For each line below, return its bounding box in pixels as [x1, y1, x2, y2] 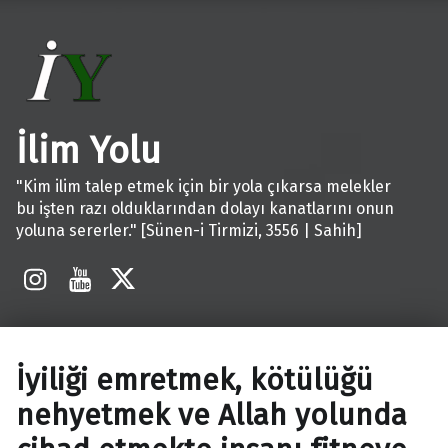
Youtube [65, 242, 161, 274]
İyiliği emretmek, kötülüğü [16, 362, 373, 399]
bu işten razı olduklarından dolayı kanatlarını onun [16, 198, 394, 218]
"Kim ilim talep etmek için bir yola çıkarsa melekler [16, 176, 391, 196]
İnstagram [20, 242, 139, 274]
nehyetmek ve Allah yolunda [16, 397, 407, 434]
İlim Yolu [16, 128, 161, 173]
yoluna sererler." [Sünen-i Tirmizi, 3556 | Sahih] [16, 220, 362, 240]
